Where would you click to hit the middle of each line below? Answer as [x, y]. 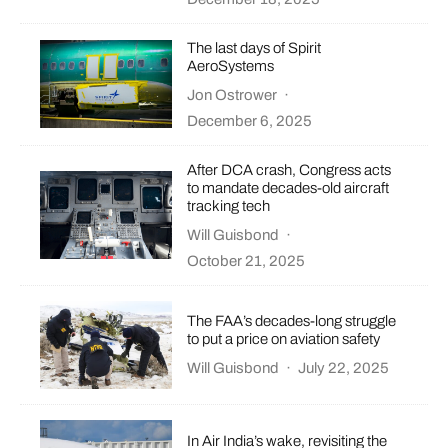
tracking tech [229, 205]
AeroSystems [231, 65]
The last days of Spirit [254, 47]
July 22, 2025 [344, 368]
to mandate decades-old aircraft [288, 187]
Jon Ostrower [232, 94]
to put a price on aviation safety [284, 339]
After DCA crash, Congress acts [289, 169]
